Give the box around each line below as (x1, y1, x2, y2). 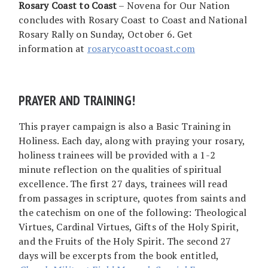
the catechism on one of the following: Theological (19, 205, 247, 219)
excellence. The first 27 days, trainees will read (19, 176, 227, 190)
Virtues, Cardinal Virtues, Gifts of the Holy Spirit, (19, 220, 239, 233)
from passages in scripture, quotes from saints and (19, 191, 246, 205)
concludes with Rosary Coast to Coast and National (19, 13, 247, 26)
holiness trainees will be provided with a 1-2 (19, 148, 216, 162)
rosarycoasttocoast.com (87, 41, 196, 55)
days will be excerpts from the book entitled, (19, 248, 219, 262)
